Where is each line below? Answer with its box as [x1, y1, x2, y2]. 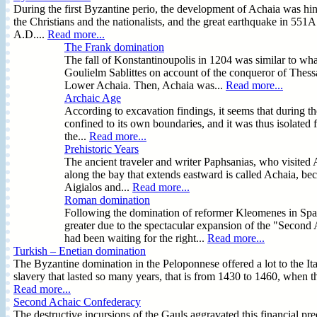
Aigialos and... [64, 180, 132, 193]
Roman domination [64, 193, 150, 206]
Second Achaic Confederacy [13, 295, 141, 308]
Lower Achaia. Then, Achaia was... [64, 79, 226, 91]
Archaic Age [64, 91, 121, 104]
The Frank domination [64, 40, 164, 53]
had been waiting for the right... [64, 231, 207, 244]
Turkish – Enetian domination [13, 244, 146, 257]
